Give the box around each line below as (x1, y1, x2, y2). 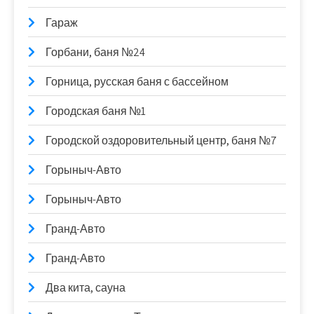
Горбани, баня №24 (46, 44, 145, 60)
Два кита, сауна (46, 280, 125, 295)
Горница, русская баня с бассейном (46, 74, 228, 89)
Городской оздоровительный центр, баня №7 (46, 132, 277, 148)
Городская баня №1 (46, 103, 146, 118)
